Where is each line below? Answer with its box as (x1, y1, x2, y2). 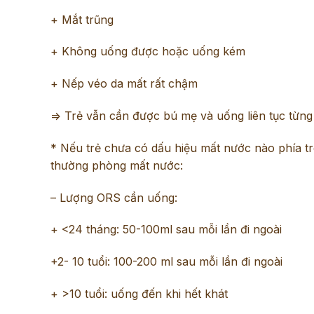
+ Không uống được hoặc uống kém (50, 44, 245, 59)
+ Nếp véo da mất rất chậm (50, 76, 198, 91)
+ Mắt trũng (50, 12, 114, 27)
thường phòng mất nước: (50, 158, 183, 172)
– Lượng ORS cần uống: (50, 190, 181, 205)
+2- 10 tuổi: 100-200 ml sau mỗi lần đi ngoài (50, 254, 282, 269)
